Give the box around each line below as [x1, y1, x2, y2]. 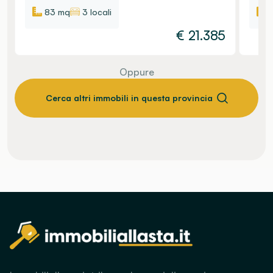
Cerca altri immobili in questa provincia [46, 92, 213, 103]
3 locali [82, 6, 112, 17]
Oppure [119, 65, 154, 78]
